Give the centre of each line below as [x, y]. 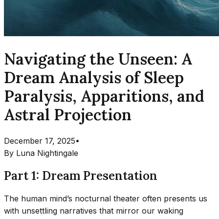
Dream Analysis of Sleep [94, 78]
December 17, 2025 [40, 141]
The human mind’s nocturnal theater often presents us [106, 198]
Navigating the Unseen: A [98, 59]
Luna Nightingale [47, 153]
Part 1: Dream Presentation [81, 175]
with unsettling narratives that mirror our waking [94, 210]
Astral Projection [68, 115]
